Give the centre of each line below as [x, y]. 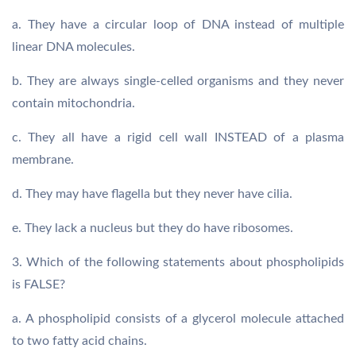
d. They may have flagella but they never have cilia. [152, 194]
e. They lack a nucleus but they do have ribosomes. [153, 228]
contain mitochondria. [74, 103]
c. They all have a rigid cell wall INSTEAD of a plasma [178, 137]
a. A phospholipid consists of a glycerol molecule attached [178, 319]
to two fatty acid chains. [79, 341]
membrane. [43, 160]
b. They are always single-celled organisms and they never [178, 81]
